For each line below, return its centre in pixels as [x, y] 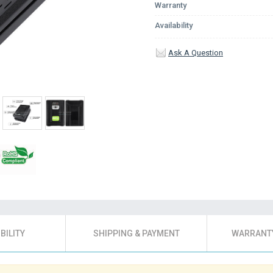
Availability [174, 25]
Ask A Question [196, 53]
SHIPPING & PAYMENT [136, 233]
